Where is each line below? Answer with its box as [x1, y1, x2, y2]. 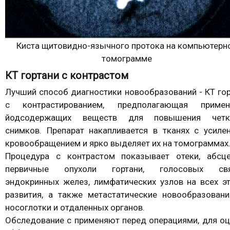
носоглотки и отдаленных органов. [5, 202, 145, 213]
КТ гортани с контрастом [5, 69, 128, 82]
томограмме [102, 53, 152, 64]
